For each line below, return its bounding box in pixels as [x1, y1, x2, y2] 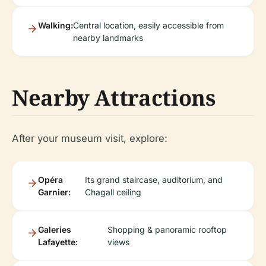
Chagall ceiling [85, 187, 142, 198]
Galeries [38, 224, 71, 235]
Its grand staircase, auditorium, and [85, 175, 223, 185]
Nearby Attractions [12, 83, 216, 113]
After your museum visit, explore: [12, 132, 167, 145]
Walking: [38, 20, 73, 31]
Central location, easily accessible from [73, 20, 224, 31]
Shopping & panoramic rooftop [107, 224, 227, 235]
